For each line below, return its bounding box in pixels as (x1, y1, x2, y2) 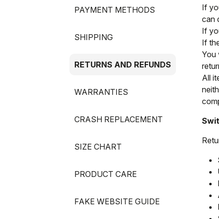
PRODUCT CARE (74, 169, 137, 179)
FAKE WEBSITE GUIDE (74, 197, 160, 206)
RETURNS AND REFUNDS (74, 60, 171, 69)
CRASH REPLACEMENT (74, 114, 163, 124)
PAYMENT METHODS (74, 5, 155, 15)
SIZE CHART (74, 142, 122, 152)
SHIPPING (74, 32, 113, 42)
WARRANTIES (74, 87, 128, 97)
